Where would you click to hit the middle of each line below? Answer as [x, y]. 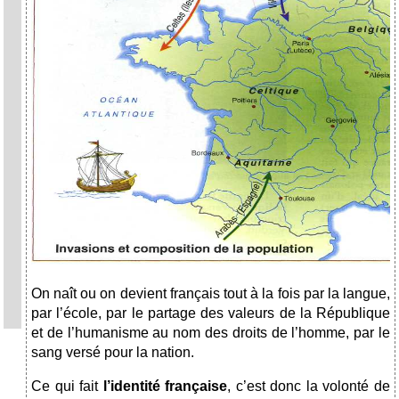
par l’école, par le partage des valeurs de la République [211, 313]
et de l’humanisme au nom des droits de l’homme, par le [211, 333]
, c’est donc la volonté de [309, 387]
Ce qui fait [67, 387]
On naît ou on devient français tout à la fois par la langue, [211, 294]
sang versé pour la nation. [113, 353]
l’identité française [165, 387]
